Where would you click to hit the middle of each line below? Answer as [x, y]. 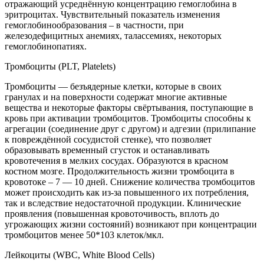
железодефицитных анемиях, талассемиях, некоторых [113, 35]
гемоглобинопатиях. [46, 46]
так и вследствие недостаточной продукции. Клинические [123, 203]
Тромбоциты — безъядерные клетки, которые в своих [113, 86]
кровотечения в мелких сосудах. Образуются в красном [116, 160]
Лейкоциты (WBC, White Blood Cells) [80, 255]
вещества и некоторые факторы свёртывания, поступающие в [129, 107]
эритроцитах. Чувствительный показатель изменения [112, 14]
